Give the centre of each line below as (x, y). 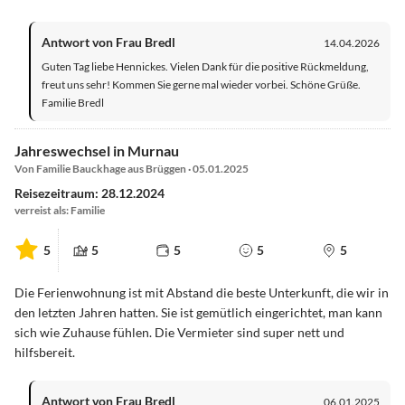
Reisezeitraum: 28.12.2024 (89, 193)
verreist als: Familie (60, 211)
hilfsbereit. (45, 352)
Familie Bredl (73, 103)
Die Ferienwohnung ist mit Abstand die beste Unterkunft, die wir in (202, 292)
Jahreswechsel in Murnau (97, 151)
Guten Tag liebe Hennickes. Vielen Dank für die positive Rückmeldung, (205, 67)
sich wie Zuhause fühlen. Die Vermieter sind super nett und (179, 332)
